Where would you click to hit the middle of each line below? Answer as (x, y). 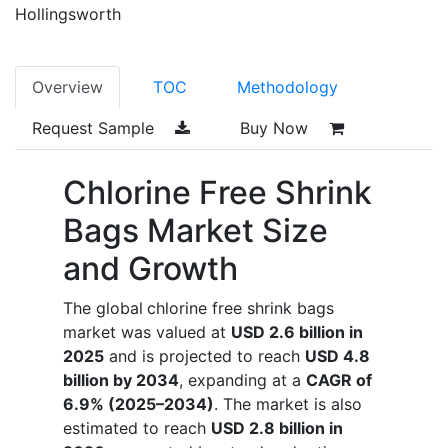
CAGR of (339, 379)
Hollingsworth (68, 13)
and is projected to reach (204, 355)
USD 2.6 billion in (297, 331)
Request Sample (95, 127)
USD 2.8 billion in (277, 427)
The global (103, 307)
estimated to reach (137, 427)
